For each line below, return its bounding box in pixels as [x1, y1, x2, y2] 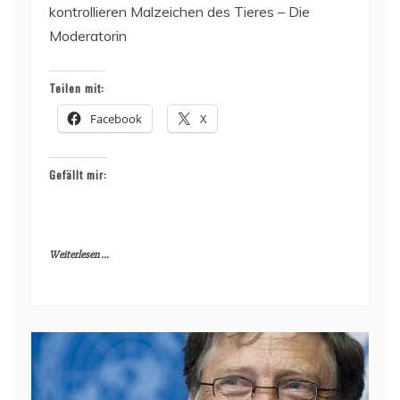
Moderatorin [49, 26, 127, 45]
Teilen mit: [49, 79, 104, 96]
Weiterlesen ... [49, 247, 109, 262]
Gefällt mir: [49, 166, 107, 182]
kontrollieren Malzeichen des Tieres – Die [49, 2, 310, 21]
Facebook [90, 110, 142, 127]
